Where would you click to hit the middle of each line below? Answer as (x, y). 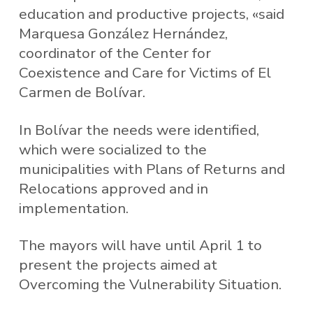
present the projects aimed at (118, 265)
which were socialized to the (112, 149)
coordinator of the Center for (115, 53)
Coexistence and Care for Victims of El (145, 73)
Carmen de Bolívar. (82, 93)
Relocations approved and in (113, 188)
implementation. (73, 208)
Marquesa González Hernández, (123, 34)
